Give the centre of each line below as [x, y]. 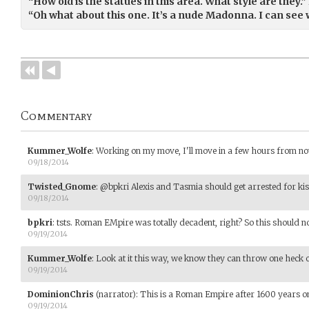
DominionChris [61, 294]
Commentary [57, 116]
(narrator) [115, 294]
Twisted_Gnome [62, 186]
